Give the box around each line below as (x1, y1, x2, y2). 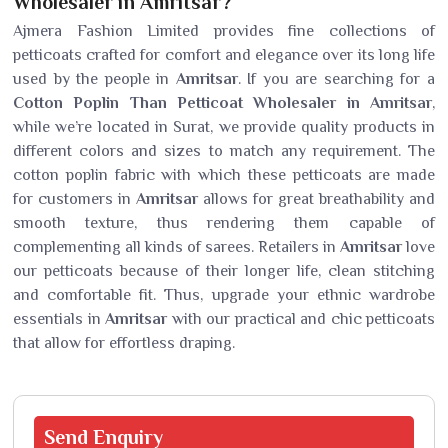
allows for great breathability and (198, 190, 435, 208)
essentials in (13, 310, 101, 328)
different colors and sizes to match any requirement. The (13, 142, 435, 160)
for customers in (13, 190, 136, 208)
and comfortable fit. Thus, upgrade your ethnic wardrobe (13, 286, 435, 304)
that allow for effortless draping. (13, 334, 235, 352)
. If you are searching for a (237, 70, 436, 88)
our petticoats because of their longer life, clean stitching (13, 262, 435, 280)
